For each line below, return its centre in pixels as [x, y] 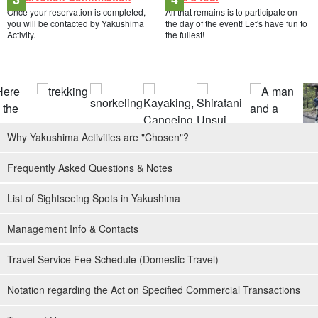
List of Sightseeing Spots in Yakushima [94, 198]
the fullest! [185, 34]
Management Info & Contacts [73, 228]
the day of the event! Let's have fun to [236, 23]
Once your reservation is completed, [76, 11]
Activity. [21, 34]
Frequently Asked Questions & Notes [90, 167]
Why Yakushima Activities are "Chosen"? [98, 137]
